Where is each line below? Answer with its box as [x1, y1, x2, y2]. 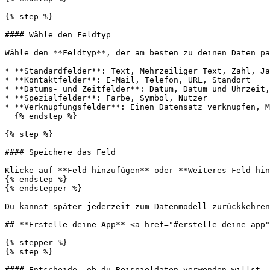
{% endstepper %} [5, 184, 82, 193]
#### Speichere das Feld [5, 148, 116, 157]
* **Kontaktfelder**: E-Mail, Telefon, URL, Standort [5, 75, 251, 84]
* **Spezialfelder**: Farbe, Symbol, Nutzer [5, 93, 207, 102]
